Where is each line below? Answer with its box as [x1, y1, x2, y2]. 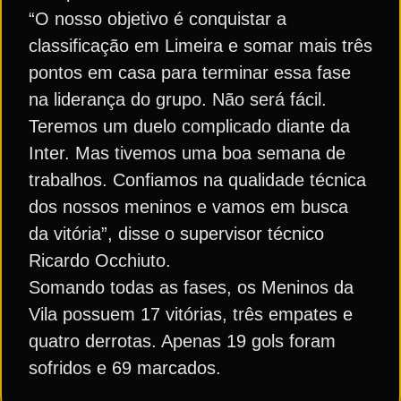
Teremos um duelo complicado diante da [29, 116, 350, 136]
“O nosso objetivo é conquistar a [29, 9, 286, 29]
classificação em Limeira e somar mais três [29, 36, 372, 55]
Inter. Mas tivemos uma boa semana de [29, 143, 346, 163]
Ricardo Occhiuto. [29, 251, 171, 270]
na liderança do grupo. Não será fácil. [29, 90, 327, 109]
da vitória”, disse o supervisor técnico [29, 224, 324, 243]
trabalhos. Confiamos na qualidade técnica [29, 170, 366, 190]
